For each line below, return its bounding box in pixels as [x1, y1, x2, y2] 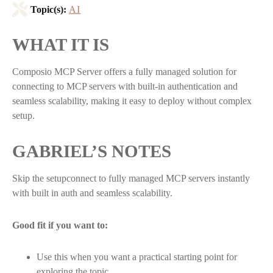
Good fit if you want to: [12, 219, 108, 230]
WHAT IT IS [12, 35, 109, 54]
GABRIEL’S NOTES [12, 141, 171, 161]
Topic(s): [30, 4, 66, 15]
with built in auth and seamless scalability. [12, 187, 172, 198]
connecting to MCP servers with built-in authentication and [12, 81, 238, 91]
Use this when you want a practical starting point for [37, 252, 237, 263]
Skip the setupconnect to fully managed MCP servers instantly [12, 172, 250, 183]
